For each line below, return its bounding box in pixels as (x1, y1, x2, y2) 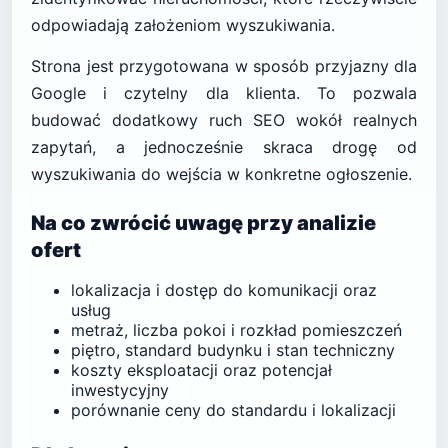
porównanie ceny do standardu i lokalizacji (71, 400, 396, 420)
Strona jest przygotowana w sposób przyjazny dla (31, 56, 417, 76)
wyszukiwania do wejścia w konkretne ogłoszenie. (31, 164, 412, 184)
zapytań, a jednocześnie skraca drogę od (31, 137, 417, 157)
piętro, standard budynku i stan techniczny (71, 340, 395, 360)
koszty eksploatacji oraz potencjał (71, 360, 332, 380)
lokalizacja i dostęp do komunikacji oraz (71, 280, 377, 300)
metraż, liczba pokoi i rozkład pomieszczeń (71, 320, 402, 340)
